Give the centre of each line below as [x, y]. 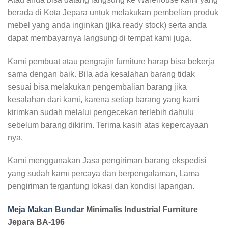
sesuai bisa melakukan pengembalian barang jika [97, 87]
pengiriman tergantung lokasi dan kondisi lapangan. [101, 186]
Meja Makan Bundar [46, 210]
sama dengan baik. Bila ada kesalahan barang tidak [101, 74]
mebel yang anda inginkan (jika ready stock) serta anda [107, 25]
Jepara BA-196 [36, 222]
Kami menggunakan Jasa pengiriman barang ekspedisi [107, 161]
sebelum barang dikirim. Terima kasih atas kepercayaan [108, 125]
